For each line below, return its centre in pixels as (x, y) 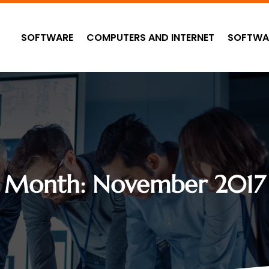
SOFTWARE (47, 37)
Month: (48, 185)
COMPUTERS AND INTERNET (150, 37)
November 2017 (179, 185)
